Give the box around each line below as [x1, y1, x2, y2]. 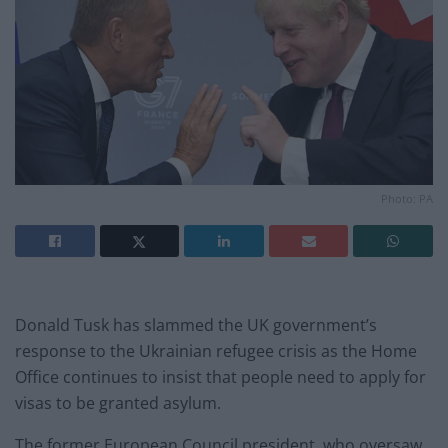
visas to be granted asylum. [15, 391, 221, 414]
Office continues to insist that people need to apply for [15, 365, 426, 388]
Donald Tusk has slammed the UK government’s [15, 313, 377, 336]
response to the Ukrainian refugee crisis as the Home [15, 339, 417, 362]
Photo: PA [381, 190, 433, 206]
